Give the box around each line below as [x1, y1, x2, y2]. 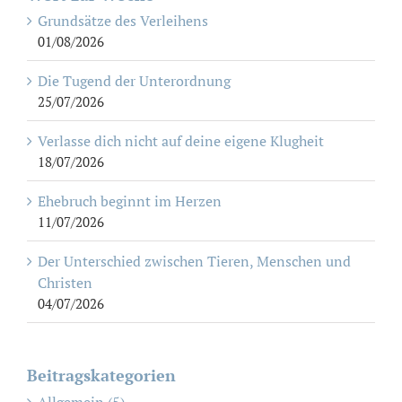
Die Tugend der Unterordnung [38, 71, 231, 92]
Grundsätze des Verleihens [38, 11, 208, 31]
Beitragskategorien [27, 364, 176, 387]
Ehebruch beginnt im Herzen [38, 191, 222, 212]
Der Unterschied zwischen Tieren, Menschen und [38, 251, 351, 272]
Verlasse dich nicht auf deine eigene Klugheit [38, 131, 324, 152]
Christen [38, 273, 92, 293]
